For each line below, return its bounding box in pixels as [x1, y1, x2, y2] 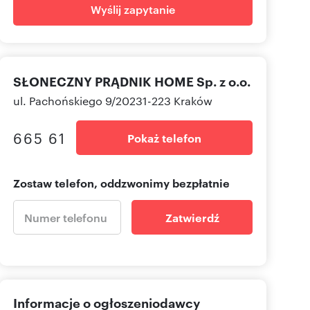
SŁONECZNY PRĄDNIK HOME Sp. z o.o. [13, 72, 250, 91]
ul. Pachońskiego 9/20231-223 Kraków [13, 93, 212, 109]
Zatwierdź [165, 210, 219, 226]
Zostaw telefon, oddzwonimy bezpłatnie [13, 175, 230, 191]
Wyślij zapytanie [91, 1, 175, 17]
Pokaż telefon [127, 130, 201, 146]
